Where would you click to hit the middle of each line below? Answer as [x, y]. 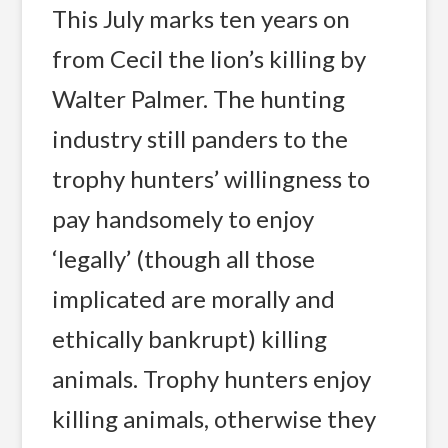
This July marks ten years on [200, 18]
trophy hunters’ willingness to [210, 178]
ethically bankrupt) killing [189, 338]
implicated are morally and [193, 298]
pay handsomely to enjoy [182, 218]
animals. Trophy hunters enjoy [211, 378]
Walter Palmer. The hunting [198, 98]
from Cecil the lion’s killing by [208, 58]
